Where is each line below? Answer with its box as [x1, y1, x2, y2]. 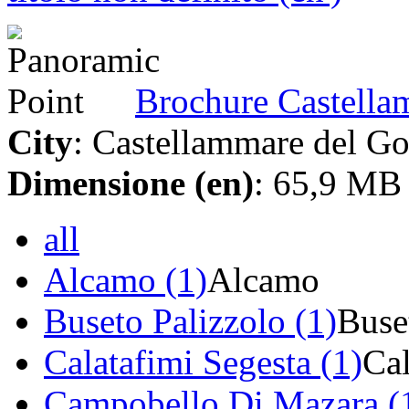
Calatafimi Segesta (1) [44, 342, 362, 383]
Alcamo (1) [44, 260, 207, 300]
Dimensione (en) [7, 163, 254, 204]
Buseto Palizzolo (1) [44, 301, 337, 341]
